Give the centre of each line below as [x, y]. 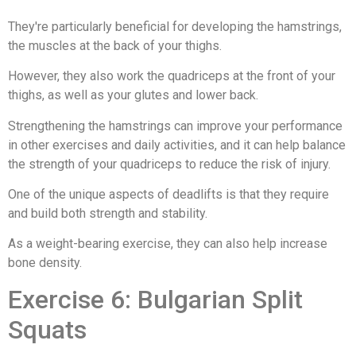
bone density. [45, 263]
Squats [47, 329]
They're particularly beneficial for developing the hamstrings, [175, 26]
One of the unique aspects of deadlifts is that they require [168, 194]
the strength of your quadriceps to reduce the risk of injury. [169, 164]
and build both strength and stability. [108, 213]
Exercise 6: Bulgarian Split [155, 299]
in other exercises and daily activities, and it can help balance [177, 145]
